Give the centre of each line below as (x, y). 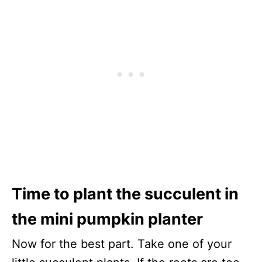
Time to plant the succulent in (125, 194)
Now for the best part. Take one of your (122, 244)
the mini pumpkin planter (107, 219)
